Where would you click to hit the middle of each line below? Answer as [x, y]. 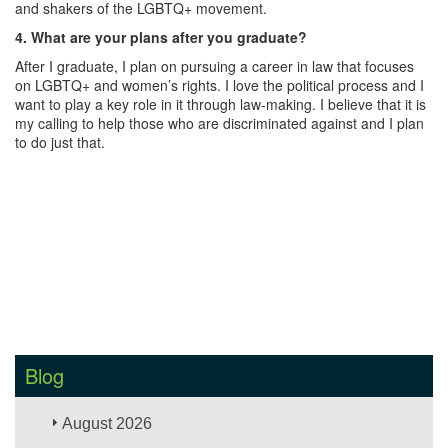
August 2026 [107, 423]
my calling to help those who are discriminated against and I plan [219, 122]
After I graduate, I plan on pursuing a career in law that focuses [214, 65]
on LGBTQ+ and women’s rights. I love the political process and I [219, 84]
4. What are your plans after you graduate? [161, 36]
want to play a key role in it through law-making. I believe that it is [220, 103]
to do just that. [60, 141]
